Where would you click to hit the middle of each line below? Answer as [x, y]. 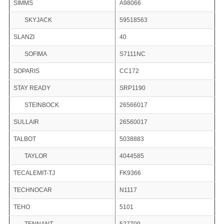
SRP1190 [132, 88]
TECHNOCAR [32, 190]
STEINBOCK [41, 105]
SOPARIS [26, 71]
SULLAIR [26, 122]
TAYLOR [36, 156]
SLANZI [24, 37]
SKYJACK [38, 20]
